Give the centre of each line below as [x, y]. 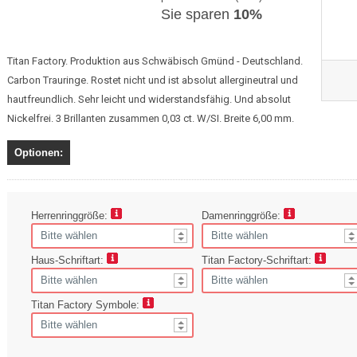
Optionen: [39, 152]
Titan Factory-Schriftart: [258, 260]
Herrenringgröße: [71, 215]
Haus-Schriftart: [69, 260]
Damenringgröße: [243, 215]
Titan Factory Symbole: [87, 304]
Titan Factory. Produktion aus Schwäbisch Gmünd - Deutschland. [155, 61]
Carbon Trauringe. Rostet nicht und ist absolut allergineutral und [153, 80]
